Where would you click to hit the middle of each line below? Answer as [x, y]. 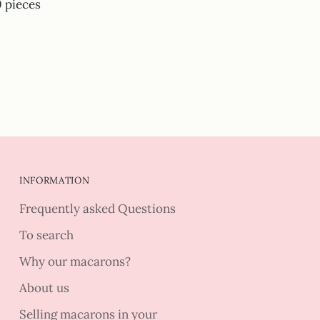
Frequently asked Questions [98, 209]
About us [45, 288]
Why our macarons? [75, 262]
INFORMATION [55, 181]
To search [47, 235]
